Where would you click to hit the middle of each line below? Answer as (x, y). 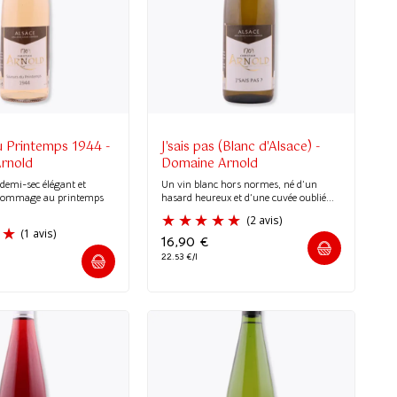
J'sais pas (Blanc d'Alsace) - (241, 147)
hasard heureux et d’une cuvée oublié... (248, 197)
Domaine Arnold (210, 163)
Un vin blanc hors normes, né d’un (240, 183)
